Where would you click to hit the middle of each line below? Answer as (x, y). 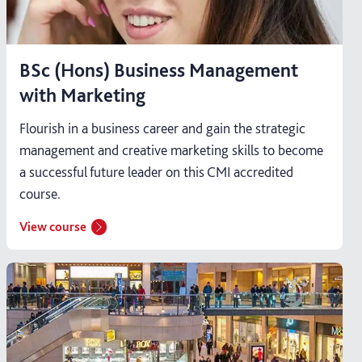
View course (53, 226)
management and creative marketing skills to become (171, 149)
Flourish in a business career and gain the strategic (162, 128)
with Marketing (82, 95)
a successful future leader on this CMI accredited (156, 171)
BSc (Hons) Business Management (159, 69)
